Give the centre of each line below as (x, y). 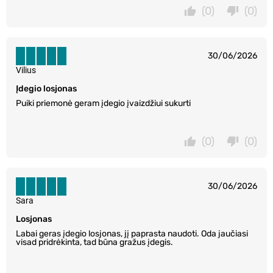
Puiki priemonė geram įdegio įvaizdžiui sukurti (103, 103)
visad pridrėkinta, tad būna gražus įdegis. (94, 242)
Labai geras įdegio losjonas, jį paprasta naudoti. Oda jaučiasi (132, 233)
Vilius (26, 70)
